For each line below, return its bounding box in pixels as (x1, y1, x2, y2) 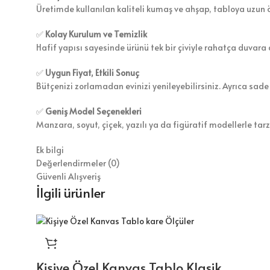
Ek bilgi (36, 144, 64, 156)
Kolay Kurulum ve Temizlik (45, 28, 147, 40)
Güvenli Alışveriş (36, 171, 101, 183)
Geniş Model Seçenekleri (45, 105, 142, 118)
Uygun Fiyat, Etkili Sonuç (45, 67, 139, 79)
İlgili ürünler (36, 183, 105, 202)
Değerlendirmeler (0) (36, 157, 120, 169)
